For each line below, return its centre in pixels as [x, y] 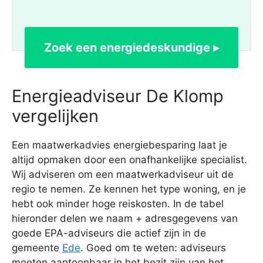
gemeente [37, 248]
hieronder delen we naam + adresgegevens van [125, 219]
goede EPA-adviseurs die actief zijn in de [109, 233]
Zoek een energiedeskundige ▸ [131, 48]
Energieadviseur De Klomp [118, 96]
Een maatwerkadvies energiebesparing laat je [119, 145]
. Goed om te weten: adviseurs [153, 248]
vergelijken [55, 116]
